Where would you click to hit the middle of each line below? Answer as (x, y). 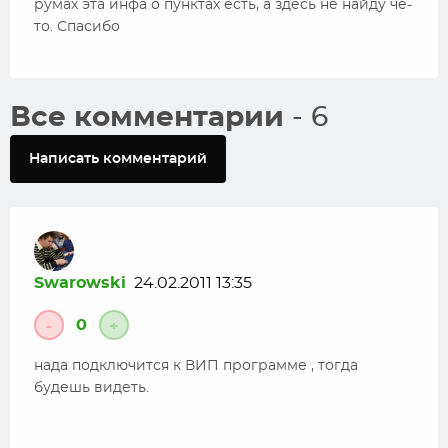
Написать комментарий (118, 158)
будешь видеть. (91, 388)
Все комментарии (151, 118)
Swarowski (80, 283)
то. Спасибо (77, 27)
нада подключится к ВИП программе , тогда (196, 366)
